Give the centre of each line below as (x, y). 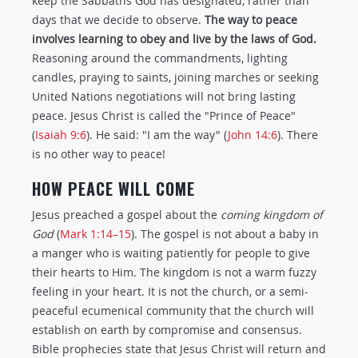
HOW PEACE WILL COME (113, 189)
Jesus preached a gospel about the (126, 215)
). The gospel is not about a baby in (225, 234)
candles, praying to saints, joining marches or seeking (175, 77)
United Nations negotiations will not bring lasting (164, 96)
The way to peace (251, 20)
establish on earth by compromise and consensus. (167, 330)
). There (298, 135)
